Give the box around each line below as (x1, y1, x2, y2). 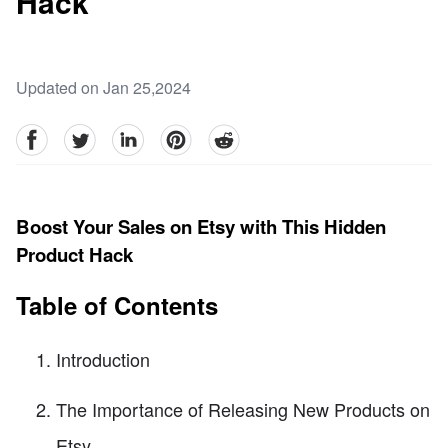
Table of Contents (16, 288, 218, 323)
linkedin (111, 123, 167, 147)
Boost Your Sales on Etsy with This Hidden (16, 213, 386, 241)
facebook (15, 123, 80, 147)
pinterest (159, 123, 220, 147)
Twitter (63, 123, 109, 147)
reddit (207, 123, 247, 147)
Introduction (56, 346, 150, 373)
